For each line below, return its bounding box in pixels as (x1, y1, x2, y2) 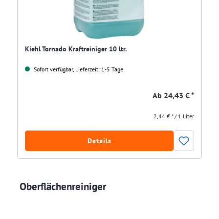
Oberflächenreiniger (20, 180, 109, 194)
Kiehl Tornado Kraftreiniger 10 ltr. (25, 44, 127, 54)
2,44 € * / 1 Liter (153, 112, 194, 120)
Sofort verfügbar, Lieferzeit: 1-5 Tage (32, 66, 123, 73)
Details (87, 136, 111, 146)
